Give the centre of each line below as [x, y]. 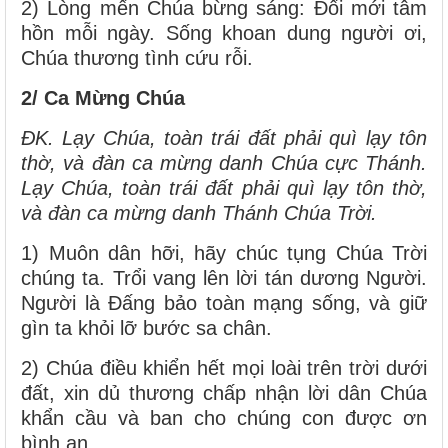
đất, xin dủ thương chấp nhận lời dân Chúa [224, 392]
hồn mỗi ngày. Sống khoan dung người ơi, [224, 32]
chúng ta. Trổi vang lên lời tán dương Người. [224, 277]
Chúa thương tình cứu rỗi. [137, 57]
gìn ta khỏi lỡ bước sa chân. [146, 327]
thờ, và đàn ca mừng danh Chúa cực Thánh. [224, 162]
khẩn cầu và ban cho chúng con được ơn [224, 417]
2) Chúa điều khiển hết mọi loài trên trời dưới [224, 367]
